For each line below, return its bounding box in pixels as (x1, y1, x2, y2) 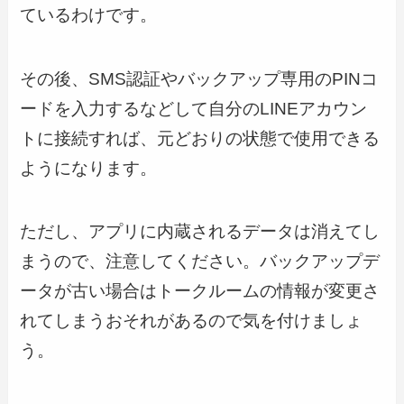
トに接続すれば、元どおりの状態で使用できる (20, 128, 381, 148)
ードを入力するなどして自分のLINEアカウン (20, 98, 368, 118)
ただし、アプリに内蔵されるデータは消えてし (20, 222, 381, 242)
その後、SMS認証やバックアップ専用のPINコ (20, 69, 379, 88)
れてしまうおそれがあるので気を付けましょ (20, 311, 363, 331)
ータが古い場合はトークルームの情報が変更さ (20, 281, 381, 301)
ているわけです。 (20, 5, 158, 24)
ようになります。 (20, 158, 158, 178)
